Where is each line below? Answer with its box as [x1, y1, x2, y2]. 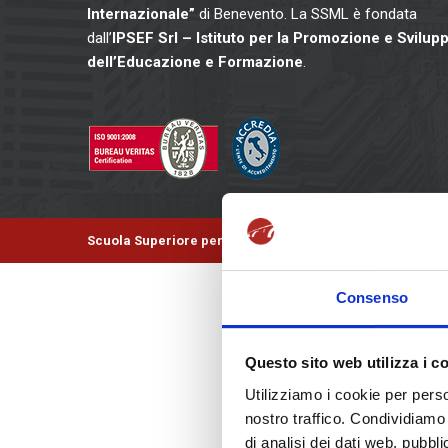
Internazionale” [87, 5, 195, 24]
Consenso [336, 288, 408, 306]
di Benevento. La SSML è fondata [195, 5, 417, 24]
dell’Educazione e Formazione [87, 53, 303, 72]
